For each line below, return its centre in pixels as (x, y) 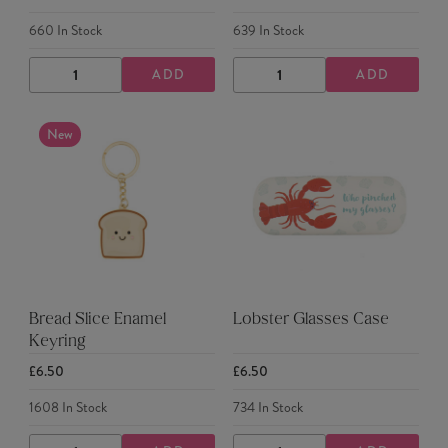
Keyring (57, 342)
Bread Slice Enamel (97, 320)
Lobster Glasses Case (310, 320)
